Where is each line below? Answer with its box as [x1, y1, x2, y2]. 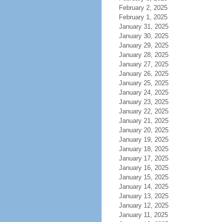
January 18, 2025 [118, 145, 168, 153]
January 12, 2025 [118, 202, 168, 209]
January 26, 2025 [118, 70, 168, 77]
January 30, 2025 [118, 32, 168, 40]
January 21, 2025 [118, 117, 168, 124]
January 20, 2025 [118, 126, 168, 134]
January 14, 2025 [118, 183, 168, 190]
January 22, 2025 [118, 108, 168, 115]
